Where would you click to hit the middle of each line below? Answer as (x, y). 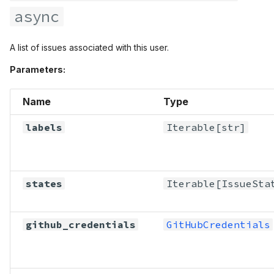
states (44, 183)
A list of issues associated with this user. (89, 47)
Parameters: (38, 69)
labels (44, 127)
